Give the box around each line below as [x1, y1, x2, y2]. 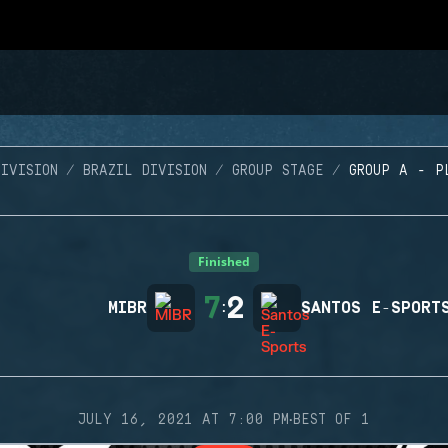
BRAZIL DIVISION [82, 163, 207, 179]
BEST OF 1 [293, 412, 370, 428]
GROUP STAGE [231, 163, 324, 179]
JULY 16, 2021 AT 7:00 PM [78, 412, 289, 428]
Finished [198, 253, 250, 270]
